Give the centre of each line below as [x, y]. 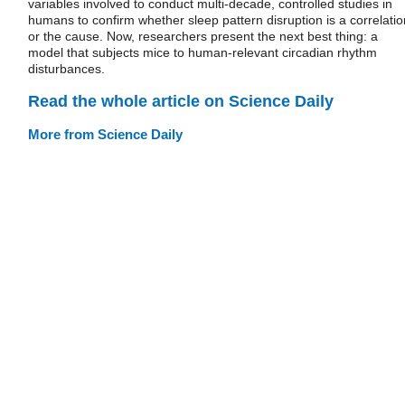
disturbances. [66, 69]
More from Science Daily [105, 134]
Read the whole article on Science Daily [181, 101]
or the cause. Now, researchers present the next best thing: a [203, 36]
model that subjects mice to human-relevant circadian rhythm [202, 52]
